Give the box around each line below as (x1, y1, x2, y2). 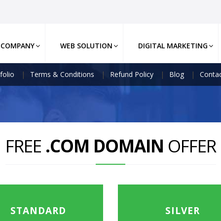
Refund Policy (110, 70, 153, 79)
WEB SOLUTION (60, 41, 113, 50)
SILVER (165, 204, 200, 217)
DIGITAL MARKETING (138, 41, 208, 50)
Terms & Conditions (30, 70, 94, 79)
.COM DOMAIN (45, 134, 168, 157)
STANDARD (10, 204, 67, 217)
